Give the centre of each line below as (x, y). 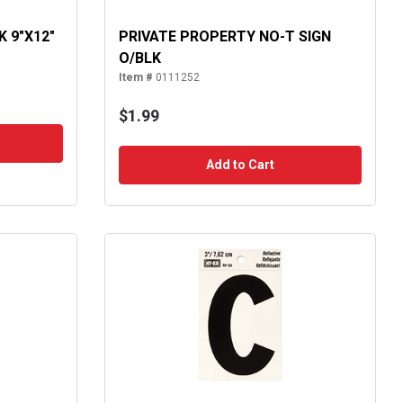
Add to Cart (240, 165)
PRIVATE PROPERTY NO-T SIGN (224, 37)
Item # (135, 78)
